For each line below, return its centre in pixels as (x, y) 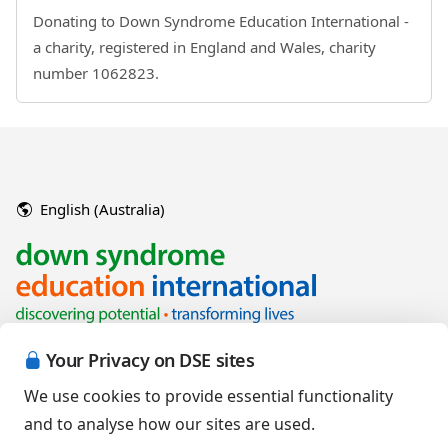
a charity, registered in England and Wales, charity (204, 47)
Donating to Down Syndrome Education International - (221, 21)
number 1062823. (96, 73)
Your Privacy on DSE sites (150, 360)
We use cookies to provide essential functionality (208, 396)
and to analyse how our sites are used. (169, 424)
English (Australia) (102, 209)
